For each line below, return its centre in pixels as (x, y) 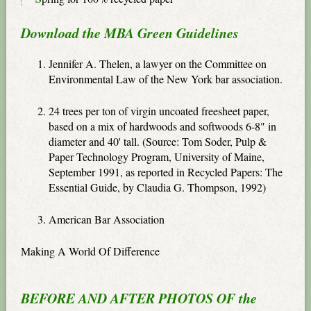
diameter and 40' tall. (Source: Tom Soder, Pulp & (158, 141)
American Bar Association (107, 219)
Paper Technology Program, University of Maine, (157, 156)
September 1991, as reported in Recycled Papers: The (166, 171)
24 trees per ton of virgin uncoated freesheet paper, (159, 110)
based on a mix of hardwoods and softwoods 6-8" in (163, 126)
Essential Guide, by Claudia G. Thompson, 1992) (158, 187)
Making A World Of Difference (91, 251)
